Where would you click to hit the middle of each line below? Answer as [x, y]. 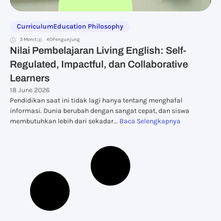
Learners [30, 78]
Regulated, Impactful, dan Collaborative [99, 64]
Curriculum [35, 26]
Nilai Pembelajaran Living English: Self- [98, 50]
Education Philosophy [88, 26]
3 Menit [28, 39]
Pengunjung [66, 39]
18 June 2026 [30, 90]
